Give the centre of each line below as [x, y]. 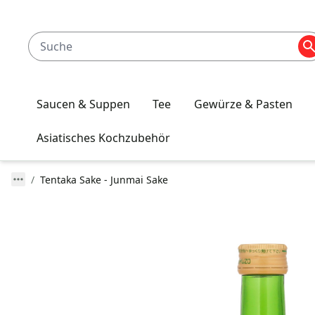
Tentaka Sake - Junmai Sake [104, 180]
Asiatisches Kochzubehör [103, 138]
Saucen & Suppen [83, 104]
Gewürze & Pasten [243, 104]
